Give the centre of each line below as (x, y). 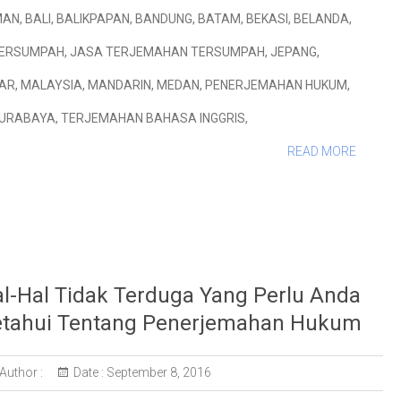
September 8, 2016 (157, 372)
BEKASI (267, 19)
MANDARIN (119, 85)
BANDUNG (164, 19)
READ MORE (322, 151)
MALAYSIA (51, 85)
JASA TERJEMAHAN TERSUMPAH (167, 52)
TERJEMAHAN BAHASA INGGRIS (153, 118)
